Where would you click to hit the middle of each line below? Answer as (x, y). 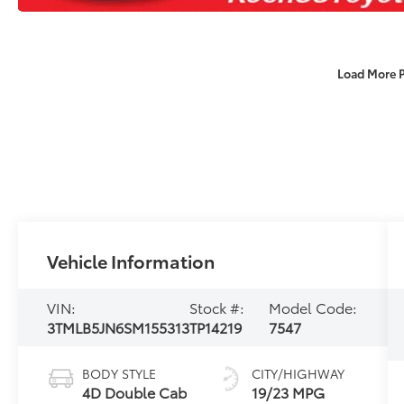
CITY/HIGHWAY (298, 373)
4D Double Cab (135, 391)
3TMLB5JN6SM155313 (119, 326)
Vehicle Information (131, 260)
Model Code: (313, 307)
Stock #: (217, 307)
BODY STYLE (119, 373)
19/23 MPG (288, 391)
